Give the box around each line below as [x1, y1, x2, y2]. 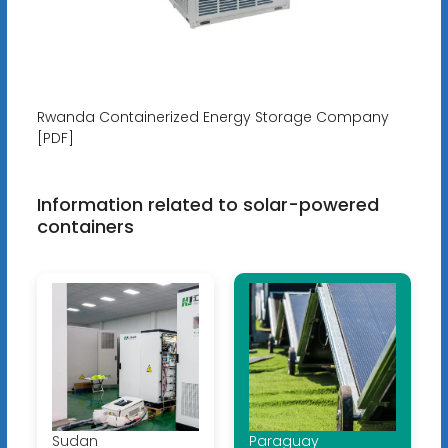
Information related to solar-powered [36, 192, 379, 218]
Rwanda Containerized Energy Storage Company [36, 107, 389, 128]
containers [36, 214, 134, 240]
